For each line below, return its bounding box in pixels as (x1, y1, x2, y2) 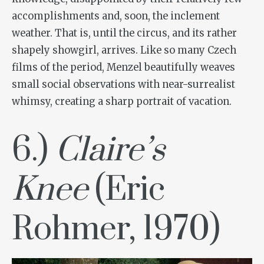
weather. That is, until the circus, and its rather (12, 27, 237, 40)
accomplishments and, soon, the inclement (12, 10, 220, 23)
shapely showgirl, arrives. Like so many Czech (12, 44, 236, 57)
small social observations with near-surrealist (12, 78, 235, 91)
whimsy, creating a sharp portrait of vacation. (12, 95, 232, 108)
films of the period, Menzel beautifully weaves (12, 61, 235, 74)
